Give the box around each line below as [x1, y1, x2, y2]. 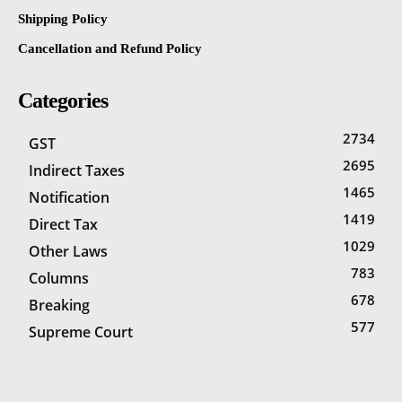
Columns [29, 267, 89, 288]
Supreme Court [29, 321, 133, 342]
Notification [29, 187, 109, 207]
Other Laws [29, 240, 108, 261]
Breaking [29, 294, 90, 315]
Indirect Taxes [29, 160, 125, 180]
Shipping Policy [18, 11, 108, 26]
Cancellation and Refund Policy [18, 40, 202, 56]
